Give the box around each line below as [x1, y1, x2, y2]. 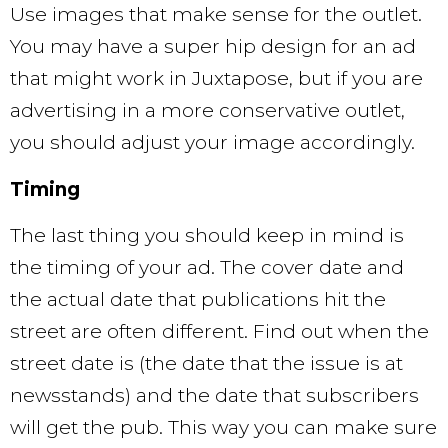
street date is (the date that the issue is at [10, 352, 403, 376]
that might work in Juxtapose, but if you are [10, 67, 423, 91]
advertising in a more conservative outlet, [10, 99, 405, 123]
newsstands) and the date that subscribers [10, 384, 419, 408]
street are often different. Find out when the [10, 320, 429, 344]
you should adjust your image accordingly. [10, 131, 415, 155]
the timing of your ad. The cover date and [10, 256, 404, 280]
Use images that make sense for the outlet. [10, 3, 422, 27]
